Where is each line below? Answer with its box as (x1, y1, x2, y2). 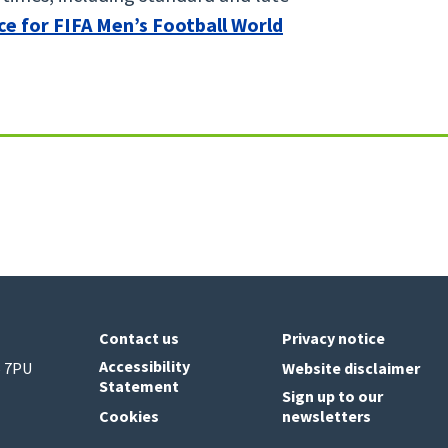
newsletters (282, 406, 372, 426)
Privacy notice (282, 327, 386, 348)
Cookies (99, 406, 160, 426)
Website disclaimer (282, 358, 421, 378)
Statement (99, 375, 180, 396)
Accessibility (99, 355, 191, 376)
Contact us (99, 327, 180, 348)
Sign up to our (282, 386, 384, 406)
